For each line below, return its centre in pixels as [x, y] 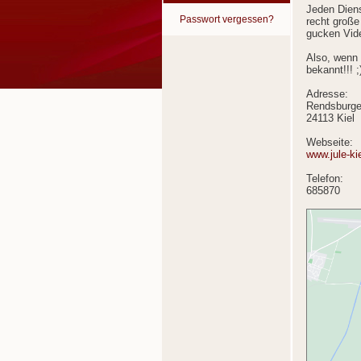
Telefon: [325, 179]
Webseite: [330, 143]
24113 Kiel [330, 118]
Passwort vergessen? [227, 19]
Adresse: [327, 94]
